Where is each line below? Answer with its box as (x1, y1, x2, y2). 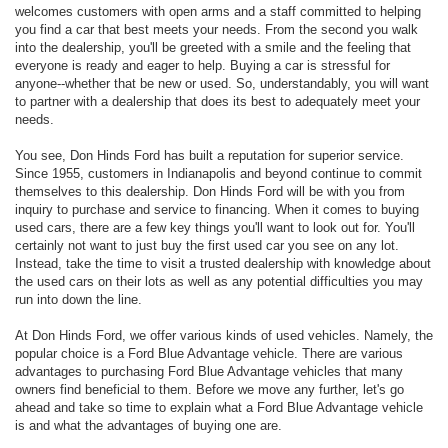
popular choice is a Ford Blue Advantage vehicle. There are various (15, 345, 403, 361)
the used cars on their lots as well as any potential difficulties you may (15, 273, 423, 289)
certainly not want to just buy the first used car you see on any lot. (15, 237, 399, 253)
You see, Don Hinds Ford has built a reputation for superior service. (15, 147, 404, 163)
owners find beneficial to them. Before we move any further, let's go (15, 381, 404, 397)
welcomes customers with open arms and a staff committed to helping (15, 3, 421, 19)
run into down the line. (15, 291, 142, 307)
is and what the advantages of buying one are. (15, 417, 282, 433)
